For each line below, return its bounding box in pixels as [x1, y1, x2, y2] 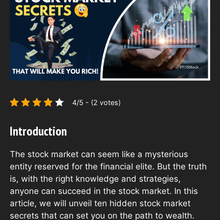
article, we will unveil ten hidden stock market [10, 198, 191, 208]
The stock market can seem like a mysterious [10, 149, 188, 159]
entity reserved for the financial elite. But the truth [10, 161, 207, 171]
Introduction [10, 122, 67, 139]
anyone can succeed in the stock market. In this [10, 186, 198, 196]
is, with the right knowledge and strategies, [10, 173, 181, 184]
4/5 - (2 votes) [72, 98, 121, 107]
